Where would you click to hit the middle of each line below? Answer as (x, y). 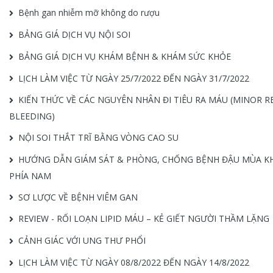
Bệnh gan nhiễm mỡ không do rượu (89, 13)
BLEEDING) (32, 116)
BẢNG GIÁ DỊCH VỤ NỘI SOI (74, 34)
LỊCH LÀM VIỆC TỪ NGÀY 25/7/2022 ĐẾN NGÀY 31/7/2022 (134, 78)
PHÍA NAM (30, 175)
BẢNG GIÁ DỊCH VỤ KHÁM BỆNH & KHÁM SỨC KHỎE (125, 56)
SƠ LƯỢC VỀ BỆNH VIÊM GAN (78, 197)
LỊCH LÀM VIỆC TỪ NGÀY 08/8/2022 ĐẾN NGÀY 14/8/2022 (134, 262)
